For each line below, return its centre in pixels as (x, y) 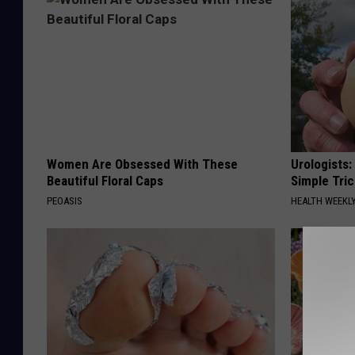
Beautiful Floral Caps (105, 180)
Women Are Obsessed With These (142, 164)
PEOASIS (65, 200)
